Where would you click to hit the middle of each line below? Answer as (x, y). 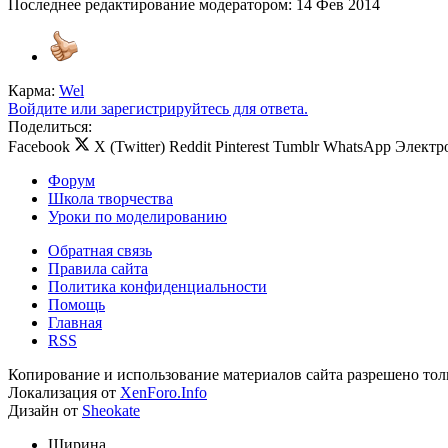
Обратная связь (100, 251)
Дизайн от (45, 411)
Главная (75, 323)
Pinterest (242, 147)
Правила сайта (98, 269)
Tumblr (296, 147)
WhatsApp (357, 147)
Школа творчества (110, 199)
